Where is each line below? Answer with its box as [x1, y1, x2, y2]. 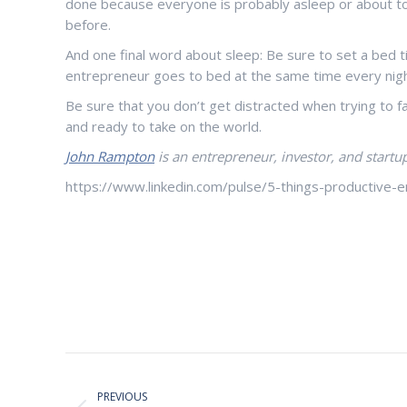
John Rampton [65, 147, 154, 165]
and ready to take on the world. [65, 117, 262, 135]
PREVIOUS [97, 389, 147, 404]
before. [65, 15, 111, 34]
